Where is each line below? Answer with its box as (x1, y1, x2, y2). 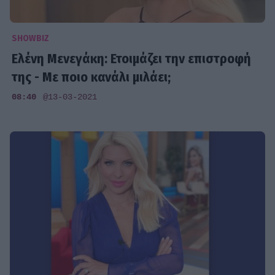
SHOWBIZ (12, 33, 50, 44)
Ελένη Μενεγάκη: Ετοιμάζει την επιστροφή (12, 50, 252, 67)
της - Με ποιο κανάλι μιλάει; (12, 68, 171, 85)
